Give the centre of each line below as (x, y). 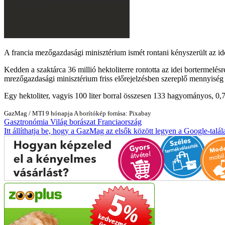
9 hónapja (60, 113)
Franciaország (120, 122)
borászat (83, 122)
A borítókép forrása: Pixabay (113, 113)
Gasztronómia (26, 122)
